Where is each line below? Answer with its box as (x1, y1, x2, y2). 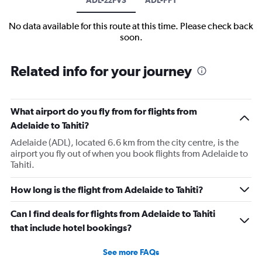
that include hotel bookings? (11, 222, 132, 233)
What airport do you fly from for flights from (11, 105, 197, 116)
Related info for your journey (11, 62, 192, 79)
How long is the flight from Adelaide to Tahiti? (11, 184, 204, 195)
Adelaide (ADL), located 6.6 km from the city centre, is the (11, 136, 239, 148)
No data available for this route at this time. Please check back (9, 20, 253, 32)
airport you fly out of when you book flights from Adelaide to (11, 147, 248, 159)
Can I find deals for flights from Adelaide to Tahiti (11, 208, 215, 219)
